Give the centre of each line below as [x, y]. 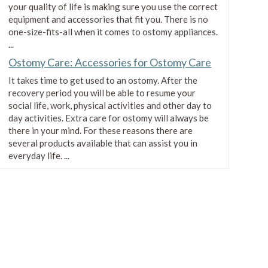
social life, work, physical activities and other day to [110, 106]
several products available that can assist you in [103, 143]
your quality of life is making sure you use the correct [113, 7]
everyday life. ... [39, 156]
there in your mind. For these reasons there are [101, 131]
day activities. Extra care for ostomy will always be [109, 118]
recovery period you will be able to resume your [102, 93]
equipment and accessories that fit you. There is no [109, 19]
